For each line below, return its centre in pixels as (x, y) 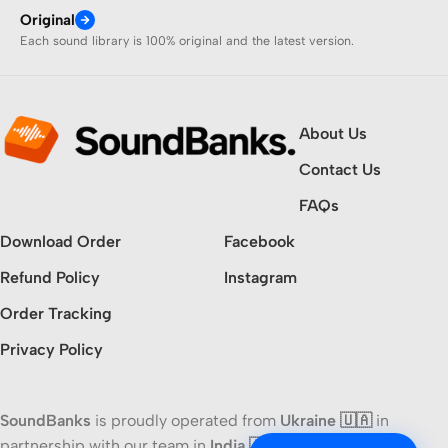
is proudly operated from (185, 420)
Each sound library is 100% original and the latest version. (187, 40)
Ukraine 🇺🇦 (326, 420)
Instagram (260, 277)
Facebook (259, 241)
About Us (332, 133)
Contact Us (339, 169)
